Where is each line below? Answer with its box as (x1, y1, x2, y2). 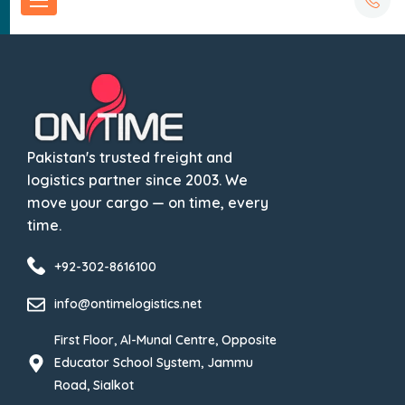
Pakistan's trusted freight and (27, 148, 232, 166)
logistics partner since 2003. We (27, 171, 248, 189)
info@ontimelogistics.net (54, 296, 202, 312)
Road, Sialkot (54, 377, 134, 393)
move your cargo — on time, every (27, 193, 268, 212)
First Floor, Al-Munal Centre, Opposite (54, 332, 277, 348)
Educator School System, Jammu (54, 354, 253, 371)
